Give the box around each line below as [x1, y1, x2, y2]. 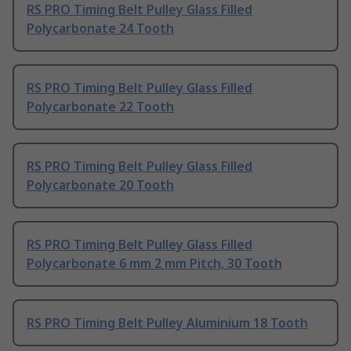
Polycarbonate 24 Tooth [27, 19, 174, 37]
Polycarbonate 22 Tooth [27, 97, 174, 115]
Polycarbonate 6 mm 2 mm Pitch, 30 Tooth [27, 254, 282, 272]
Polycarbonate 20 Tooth [27, 175, 174, 194]
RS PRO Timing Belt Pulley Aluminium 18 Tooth [27, 313, 308, 331]
